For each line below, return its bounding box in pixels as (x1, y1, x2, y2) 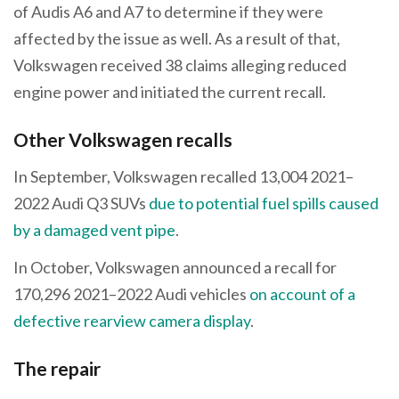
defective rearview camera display (13, 310, 250, 330)
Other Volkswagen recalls (13, 127, 232, 151)
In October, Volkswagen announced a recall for (13, 256, 337, 277)
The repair (13, 356, 101, 379)
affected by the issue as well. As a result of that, (13, 28, 340, 48)
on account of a (249, 283, 355, 304)
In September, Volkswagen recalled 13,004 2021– (13, 167, 354, 187)
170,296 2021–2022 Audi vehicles (13, 283, 249, 304)
